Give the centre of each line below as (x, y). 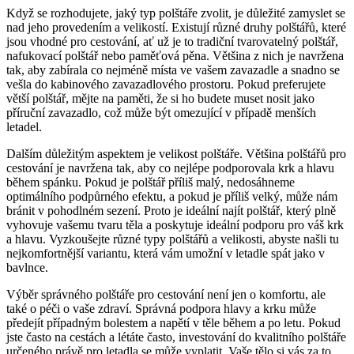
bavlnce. (27, 267)
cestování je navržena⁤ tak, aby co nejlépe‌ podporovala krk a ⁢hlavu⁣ (170, 168)
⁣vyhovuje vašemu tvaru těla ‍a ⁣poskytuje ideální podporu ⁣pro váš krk (175, 224)
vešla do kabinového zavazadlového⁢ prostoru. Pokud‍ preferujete (166, 84)
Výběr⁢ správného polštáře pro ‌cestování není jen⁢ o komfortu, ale (166, 294)
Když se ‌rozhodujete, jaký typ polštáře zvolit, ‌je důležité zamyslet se (176, 13)
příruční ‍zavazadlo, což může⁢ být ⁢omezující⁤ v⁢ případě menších (161, 112)
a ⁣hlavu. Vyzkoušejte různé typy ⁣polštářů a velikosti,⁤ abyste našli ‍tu (173, 239)
